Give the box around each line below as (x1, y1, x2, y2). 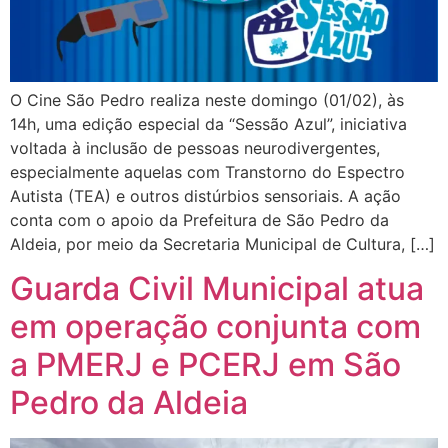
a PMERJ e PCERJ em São (10, 345, 401, 385)
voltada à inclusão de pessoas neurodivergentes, (10, 137, 380, 158)
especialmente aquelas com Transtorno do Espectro (10, 161, 405, 182)
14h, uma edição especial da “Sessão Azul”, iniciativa (10, 113, 407, 134)
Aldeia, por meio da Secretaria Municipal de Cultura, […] (10, 233, 435, 254)
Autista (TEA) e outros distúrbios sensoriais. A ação (10, 185, 401, 206)
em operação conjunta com (10, 307, 421, 347)
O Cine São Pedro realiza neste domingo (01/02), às (10, 89, 404, 110)
